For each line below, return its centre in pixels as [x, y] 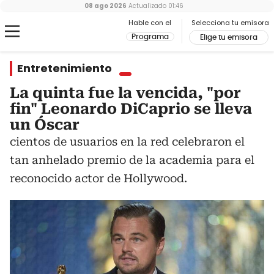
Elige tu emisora [229, 37]
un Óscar [45, 125]
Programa [150, 37]
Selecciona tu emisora [230, 23]
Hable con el [150, 23]
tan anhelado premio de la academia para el [132, 160]
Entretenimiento [65, 68]
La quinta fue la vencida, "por [125, 93]
